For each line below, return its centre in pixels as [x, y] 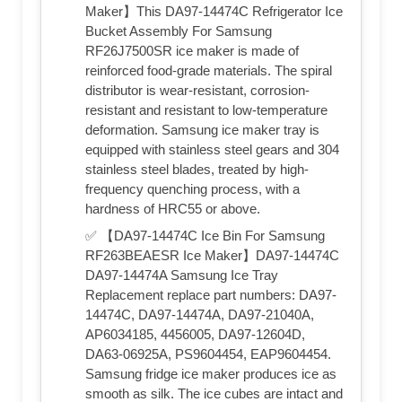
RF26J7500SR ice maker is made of [192, 50]
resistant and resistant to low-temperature [206, 109]
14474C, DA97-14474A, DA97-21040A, [200, 314]
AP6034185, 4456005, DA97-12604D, [195, 334]
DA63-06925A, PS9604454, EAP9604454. [208, 354]
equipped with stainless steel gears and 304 [212, 149]
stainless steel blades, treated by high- [197, 169]
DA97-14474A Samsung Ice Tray [182, 275]
